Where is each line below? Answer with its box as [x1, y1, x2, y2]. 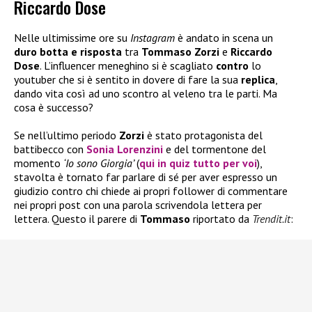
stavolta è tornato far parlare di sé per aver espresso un [14, 170, 277, 185]
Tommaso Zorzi [141, 45, 219, 59]
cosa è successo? [14, 100, 93, 115]
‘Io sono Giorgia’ [63, 156, 136, 171]
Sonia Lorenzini [86, 142, 163, 157]
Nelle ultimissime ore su [14, 31, 130, 45]
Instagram [130, 31, 175, 45]
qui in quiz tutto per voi [139, 156, 257, 171]
